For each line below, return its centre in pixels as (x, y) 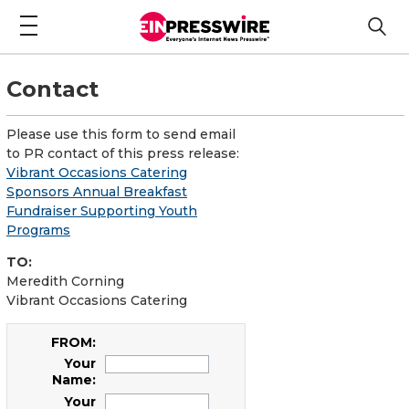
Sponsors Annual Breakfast (97, 191)
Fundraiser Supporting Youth (102, 210)
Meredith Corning (65, 281)
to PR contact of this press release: (123, 153)
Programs (38, 230)
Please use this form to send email (121, 134)
